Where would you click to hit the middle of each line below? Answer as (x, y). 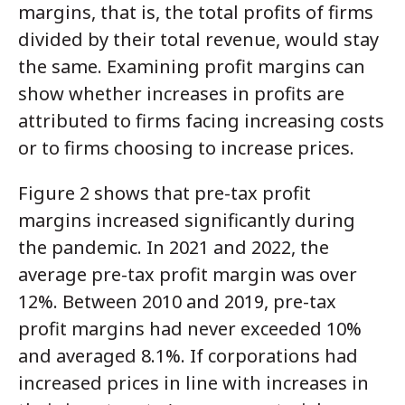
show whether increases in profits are (181, 93)
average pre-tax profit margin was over (188, 274)
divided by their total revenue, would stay (198, 39)
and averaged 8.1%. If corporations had (188, 355)
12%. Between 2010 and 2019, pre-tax (177, 301)
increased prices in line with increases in (193, 382)
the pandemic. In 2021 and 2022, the (174, 247)
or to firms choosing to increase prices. (186, 147)
